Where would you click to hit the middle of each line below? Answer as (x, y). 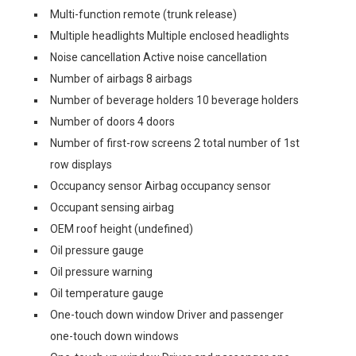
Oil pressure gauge (97, 250)
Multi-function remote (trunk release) (143, 14)
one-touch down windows (114, 336)
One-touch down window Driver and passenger (167, 315)
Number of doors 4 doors (112, 122)
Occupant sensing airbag (112, 207)
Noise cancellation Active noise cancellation (159, 57)
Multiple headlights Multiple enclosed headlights (170, 36)
